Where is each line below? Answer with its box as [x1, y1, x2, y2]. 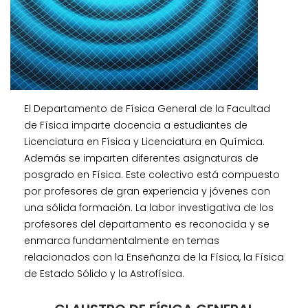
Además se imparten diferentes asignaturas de [24, 151, 258, 165]
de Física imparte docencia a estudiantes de [24, 118, 247, 132]
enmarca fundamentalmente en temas [24, 234, 219, 247]
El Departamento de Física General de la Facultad [24, 102, 270, 115]
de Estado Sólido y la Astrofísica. [24, 267, 184, 280]
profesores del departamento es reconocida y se [24, 217, 269, 231]
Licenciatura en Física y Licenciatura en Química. [24, 135, 265, 148]
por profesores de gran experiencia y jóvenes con [24, 184, 270, 198]
